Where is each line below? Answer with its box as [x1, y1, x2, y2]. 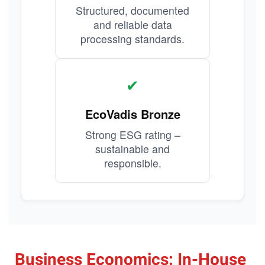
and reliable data [93, 17, 172, 32]
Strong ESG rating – [85, 127, 180, 142]
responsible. [104, 156, 161, 170]
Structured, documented [76, 3, 189, 18]
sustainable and [95, 141, 170, 156]
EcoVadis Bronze [85, 105, 180, 122]
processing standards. [80, 31, 185, 46]
